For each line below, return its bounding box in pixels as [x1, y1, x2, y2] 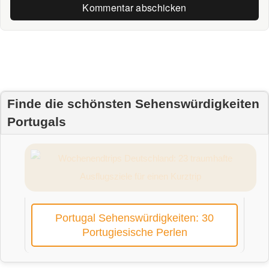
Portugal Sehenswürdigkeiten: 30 [55, 212, 214, 225]
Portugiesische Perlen [82, 226, 187, 239]
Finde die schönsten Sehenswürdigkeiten [7, 97, 259, 111]
